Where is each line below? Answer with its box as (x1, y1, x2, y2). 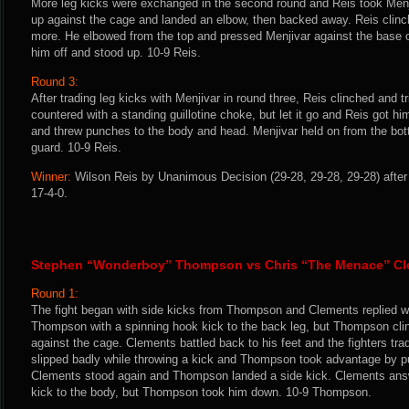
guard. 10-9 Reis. (31, 141, 121, 154)
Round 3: (31, 75, 79, 89)
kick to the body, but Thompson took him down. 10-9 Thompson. (31, 385, 372, 399)
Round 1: (31, 287, 79, 300)
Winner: (31, 170, 71, 184)
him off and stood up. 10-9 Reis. (31, 46, 201, 59)
